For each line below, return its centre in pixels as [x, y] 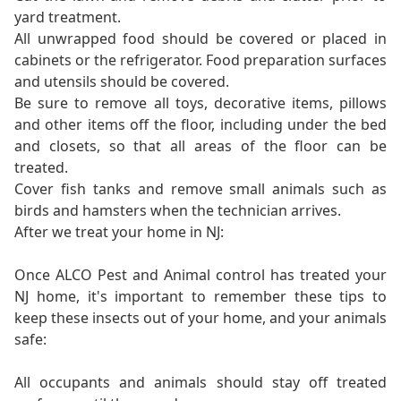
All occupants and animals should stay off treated [200, 382]
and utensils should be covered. [122, 81]
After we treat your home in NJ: [119, 231]
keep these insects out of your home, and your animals [200, 317]
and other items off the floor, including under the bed [200, 124]
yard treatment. [68, 17]
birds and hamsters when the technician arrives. [178, 210]
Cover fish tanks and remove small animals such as [200, 188]
